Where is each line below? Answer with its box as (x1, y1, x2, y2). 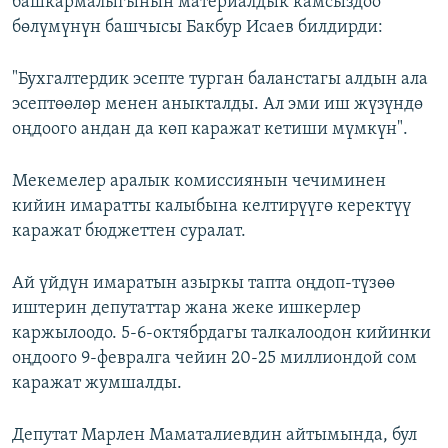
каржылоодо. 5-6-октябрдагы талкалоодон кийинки (12, 324, 431, 344)
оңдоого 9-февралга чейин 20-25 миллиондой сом (12, 349, 417, 369)
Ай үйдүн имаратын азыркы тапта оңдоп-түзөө (12, 274, 395, 294)
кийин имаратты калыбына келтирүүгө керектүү (12, 197, 411, 217)
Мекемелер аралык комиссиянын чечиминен (12, 172, 386, 192)
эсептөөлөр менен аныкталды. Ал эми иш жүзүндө (12, 95, 423, 115)
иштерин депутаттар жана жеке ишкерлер (12, 299, 361, 319)
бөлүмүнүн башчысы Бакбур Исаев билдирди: (12, 18, 383, 38)
